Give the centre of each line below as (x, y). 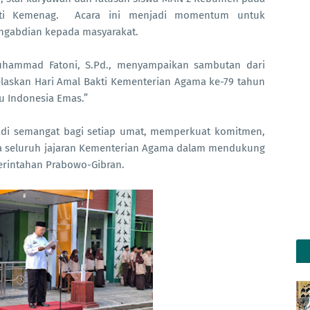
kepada (64, 31)
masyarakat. (110, 31)
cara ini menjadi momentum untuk (173, 15)
